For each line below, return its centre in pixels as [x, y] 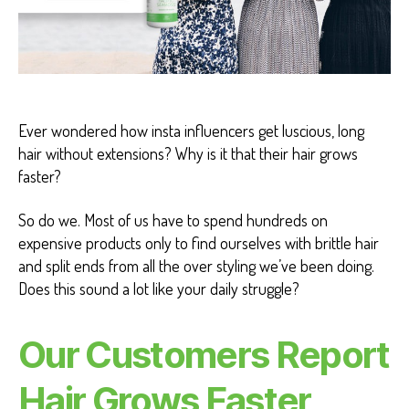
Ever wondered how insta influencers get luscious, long [191, 131]
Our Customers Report [204, 354]
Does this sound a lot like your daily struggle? [159, 288]
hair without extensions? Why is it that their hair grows [188, 154]
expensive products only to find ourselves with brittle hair [199, 242]
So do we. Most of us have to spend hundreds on [173, 220]
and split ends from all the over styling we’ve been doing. [196, 265]
